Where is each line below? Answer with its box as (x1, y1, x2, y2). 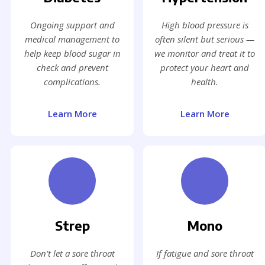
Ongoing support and (30, 19, 115, 31)
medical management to (25, 33, 119, 46)
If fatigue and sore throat (156, 247, 254, 260)
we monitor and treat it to (154, 47, 255, 60)
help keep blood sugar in (24, 47, 121, 60)
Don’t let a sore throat (30, 247, 115, 260)
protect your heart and (160, 62, 249, 74)
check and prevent (36, 62, 108, 74)
